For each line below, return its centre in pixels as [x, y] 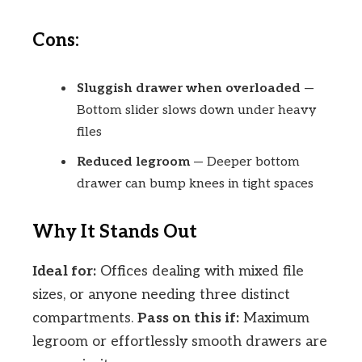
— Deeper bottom [245, 162]
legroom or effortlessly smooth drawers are [180, 341]
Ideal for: [64, 271]
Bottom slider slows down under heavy [197, 110]
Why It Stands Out [115, 232]
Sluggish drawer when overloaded [189, 88]
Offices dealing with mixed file [200, 271]
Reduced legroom [133, 162]
